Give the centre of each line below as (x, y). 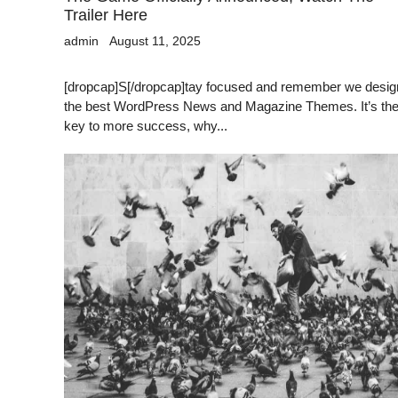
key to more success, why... (146, 125)
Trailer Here (106, 15)
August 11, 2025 (155, 40)
